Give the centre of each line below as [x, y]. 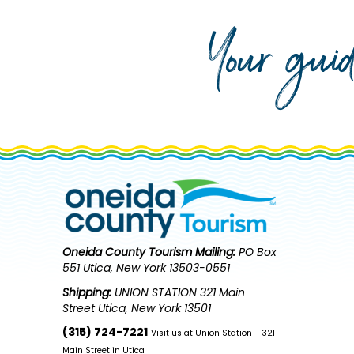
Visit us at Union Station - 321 [213, 333]
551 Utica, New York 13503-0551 [147, 268]
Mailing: [216, 252]
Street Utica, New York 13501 [137, 308]
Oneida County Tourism [128, 252]
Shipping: [87, 292]
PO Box [256, 252]
